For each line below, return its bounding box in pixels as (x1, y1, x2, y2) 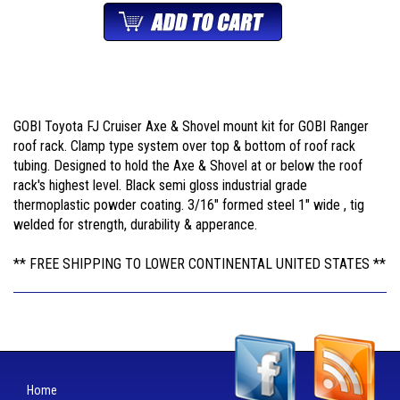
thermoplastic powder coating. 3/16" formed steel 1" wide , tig (13, 196, 364, 213)
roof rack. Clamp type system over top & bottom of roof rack (13, 137, 355, 154)
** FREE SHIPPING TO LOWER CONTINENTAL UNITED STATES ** (13, 254, 386, 272)
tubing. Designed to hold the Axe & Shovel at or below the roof (13, 156, 362, 174)
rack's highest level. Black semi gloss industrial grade (13, 176, 307, 194)
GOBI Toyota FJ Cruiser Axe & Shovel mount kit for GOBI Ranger (13, 117, 369, 135)
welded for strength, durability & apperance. (13, 215, 257, 233)
